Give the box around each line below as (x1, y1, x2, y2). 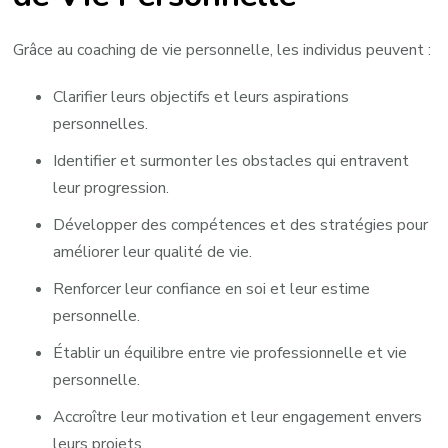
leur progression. (53, 176, 170, 199)
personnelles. (53, 112, 149, 135)
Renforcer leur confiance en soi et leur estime (53, 277, 371, 300)
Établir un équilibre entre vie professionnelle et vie (53, 341, 408, 364)
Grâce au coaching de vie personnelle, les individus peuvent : (13, 38, 432, 61)
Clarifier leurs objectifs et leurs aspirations (53, 85, 350, 108)
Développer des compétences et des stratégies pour (53, 213, 429, 236)
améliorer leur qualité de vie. (53, 240, 253, 263)
